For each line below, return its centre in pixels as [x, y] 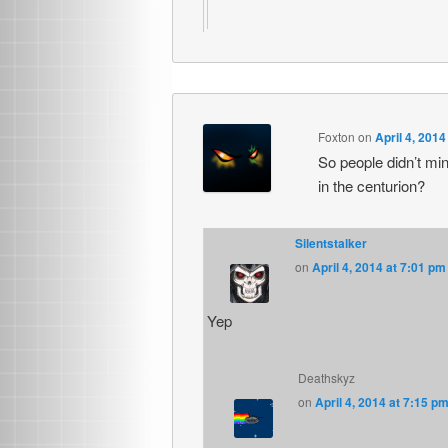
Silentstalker [331, 242]
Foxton [336, 136]
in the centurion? [371, 185]
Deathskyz [327, 377]
